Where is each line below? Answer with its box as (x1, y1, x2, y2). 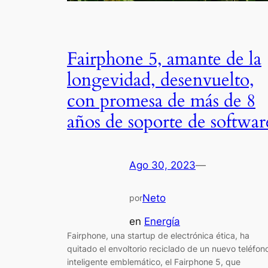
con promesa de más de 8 (67, 89, 255, 113)
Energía (144, 215, 180, 227)
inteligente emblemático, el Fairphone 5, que (67, 256, 240, 267)
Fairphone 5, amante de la (67, 47, 261, 71)
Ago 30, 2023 (129, 159, 196, 171)
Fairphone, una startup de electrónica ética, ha (67, 230, 249, 240)
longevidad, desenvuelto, (67, 68, 254, 92)
